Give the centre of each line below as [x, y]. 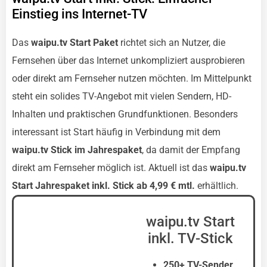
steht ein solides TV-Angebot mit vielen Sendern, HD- [122, 96]
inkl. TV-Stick [190, 238]
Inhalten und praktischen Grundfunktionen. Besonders [125, 114]
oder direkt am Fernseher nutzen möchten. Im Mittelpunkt [132, 78]
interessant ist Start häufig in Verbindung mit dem [116, 132]
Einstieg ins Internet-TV [80, 14]
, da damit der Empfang [191, 150]
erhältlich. [217, 186]
